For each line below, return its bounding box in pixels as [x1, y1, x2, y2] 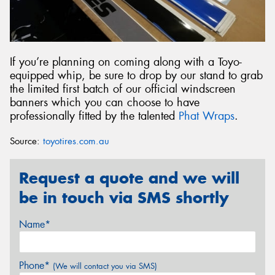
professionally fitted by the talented [10, 109, 179, 124]
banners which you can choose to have [10, 95, 199, 110]
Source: [10, 134, 43, 147]
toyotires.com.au [43, 134, 109, 147]
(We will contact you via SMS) [53, 261, 157, 272]
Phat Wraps [179, 109, 234, 124]
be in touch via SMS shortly [19, 187, 229, 207]
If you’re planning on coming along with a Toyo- [10, 55, 242, 70]
